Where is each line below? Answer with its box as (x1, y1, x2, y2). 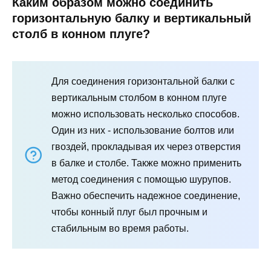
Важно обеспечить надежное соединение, (51, 190, 240, 201)
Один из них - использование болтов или (51, 125, 234, 135)
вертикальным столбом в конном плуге (51, 92, 227, 103)
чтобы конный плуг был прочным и (51, 206, 207, 217)
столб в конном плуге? (12, 27, 150, 41)
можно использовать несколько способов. (51, 108, 240, 119)
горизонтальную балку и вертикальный (12, 11, 251, 25)
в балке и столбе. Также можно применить (51, 157, 241, 168)
